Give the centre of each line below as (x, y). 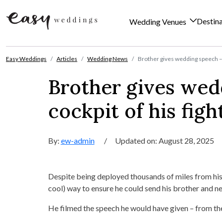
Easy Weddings (26, 59)
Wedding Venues (159, 22)
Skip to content (31, 51)
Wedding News (108, 59)
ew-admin (78, 140)
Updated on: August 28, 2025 (164, 140)
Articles (67, 59)
